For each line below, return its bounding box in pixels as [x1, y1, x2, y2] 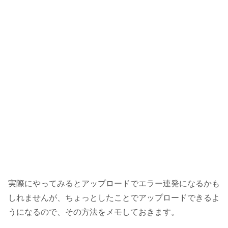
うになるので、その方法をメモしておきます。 [8, 208, 179, 217]
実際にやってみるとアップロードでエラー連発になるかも [8, 179, 220, 188]
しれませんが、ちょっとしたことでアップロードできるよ [8, 193, 220, 203]
